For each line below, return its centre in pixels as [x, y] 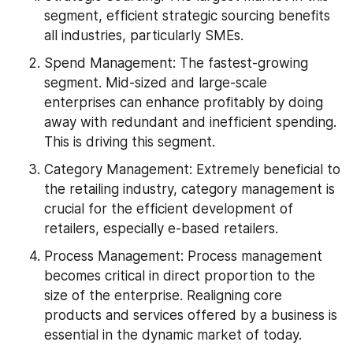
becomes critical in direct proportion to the [180, 275]
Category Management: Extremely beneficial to [192, 169]
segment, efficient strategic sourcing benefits [187, 15]
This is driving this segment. [130, 141]
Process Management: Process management [183, 256]
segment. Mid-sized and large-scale [156, 82]
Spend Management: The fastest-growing [176, 63]
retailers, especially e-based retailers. [161, 228]
